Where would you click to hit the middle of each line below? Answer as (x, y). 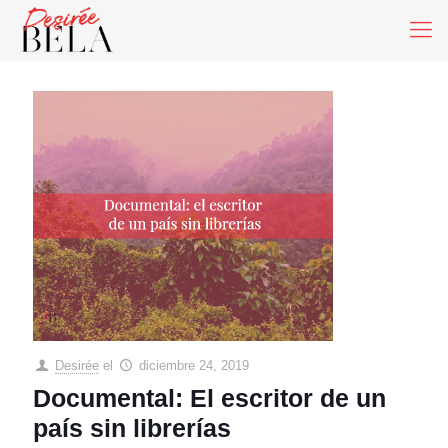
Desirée (77, 365)
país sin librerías (132, 428)
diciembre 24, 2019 (194, 365)
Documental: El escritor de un (209, 398)
